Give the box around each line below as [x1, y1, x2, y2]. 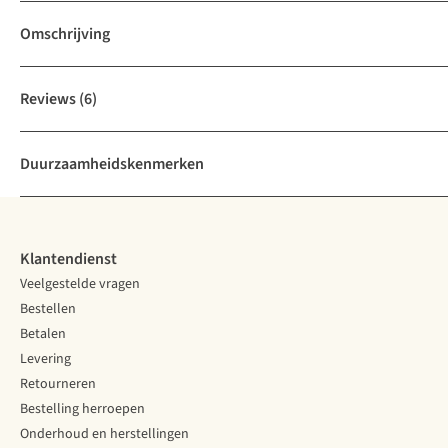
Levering [20, 349, 71, 370]
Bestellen [20, 299, 76, 320]
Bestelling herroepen [20, 399, 145, 420]
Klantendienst [20, 248, 117, 271]
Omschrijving [20, 23, 110, 46]
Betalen [20, 324, 66, 345]
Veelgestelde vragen [20, 274, 140, 295]
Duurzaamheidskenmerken [20, 153, 204, 176]
